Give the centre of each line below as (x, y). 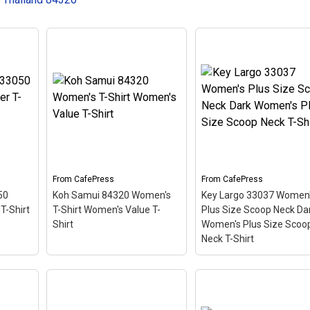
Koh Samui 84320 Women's (112, 195)
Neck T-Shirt (227, 238)
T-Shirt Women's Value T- (107, 209)
